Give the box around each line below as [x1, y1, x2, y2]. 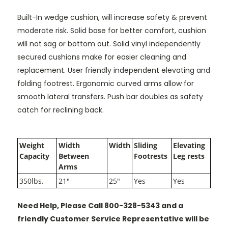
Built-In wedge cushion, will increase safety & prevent [17, 12, 207, 22]
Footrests [134, 151, 169, 161]
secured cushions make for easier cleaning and [17, 51, 186, 62]
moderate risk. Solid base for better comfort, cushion [17, 25, 206, 36]
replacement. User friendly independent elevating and [17, 65, 210, 75]
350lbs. [19, 176, 44, 186]
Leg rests [173, 151, 205, 161]
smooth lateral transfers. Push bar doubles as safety [17, 91, 203, 102]
